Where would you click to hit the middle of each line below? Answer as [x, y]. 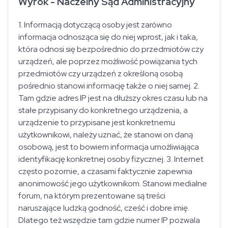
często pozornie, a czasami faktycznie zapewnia [105, 171]
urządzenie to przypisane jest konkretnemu [97, 122]
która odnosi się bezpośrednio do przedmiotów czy [111, 49]
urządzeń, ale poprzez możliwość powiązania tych [108, 61]
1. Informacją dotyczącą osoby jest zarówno [95, 25]
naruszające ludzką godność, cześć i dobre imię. [104, 208]
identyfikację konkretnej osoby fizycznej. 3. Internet [111, 159]
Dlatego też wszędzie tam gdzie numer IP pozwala [109, 220]
